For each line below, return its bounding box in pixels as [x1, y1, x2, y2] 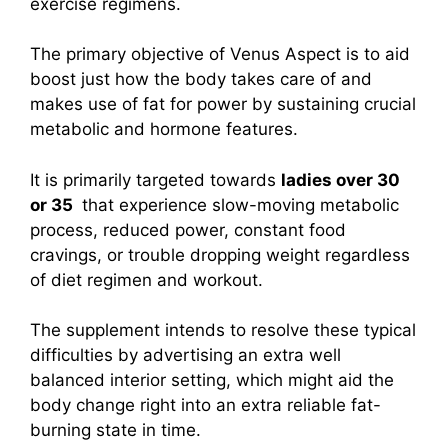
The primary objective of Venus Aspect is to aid [30, 44, 410, 65]
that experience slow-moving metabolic [77, 194, 399, 215]
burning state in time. [30, 420, 201, 441]
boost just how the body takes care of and [30, 69, 372, 90]
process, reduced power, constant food [30, 219, 346, 240]
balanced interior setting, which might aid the [30, 370, 394, 391]
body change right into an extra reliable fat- [30, 395, 381, 416]
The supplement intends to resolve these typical [30, 320, 416, 341]
